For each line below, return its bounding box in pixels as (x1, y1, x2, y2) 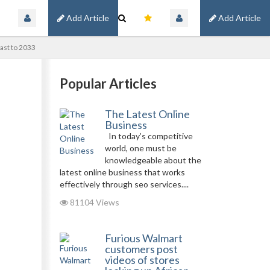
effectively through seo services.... (59, 179, 189, 189)
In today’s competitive (104, 131, 193, 141)
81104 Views (67, 197, 119, 207)
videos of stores (104, 253, 180, 266)
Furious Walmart (104, 231, 183, 245)
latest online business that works (59, 167, 185, 177)
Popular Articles (59, 75, 157, 92)
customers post (104, 242, 178, 256)
